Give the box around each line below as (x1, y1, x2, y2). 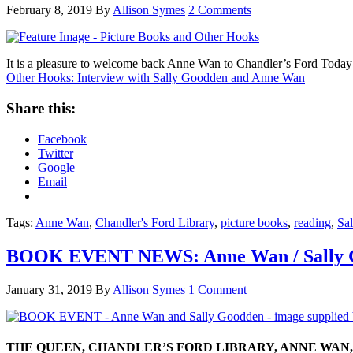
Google (38, 160, 75, 174)
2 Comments (188, 3, 251, 17)
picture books (221, 215, 288, 229)
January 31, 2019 (6, 282, 92, 296)
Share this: (6, 100, 76, 117)
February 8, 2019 (6, 3, 92, 17)
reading (294, 215, 331, 229)
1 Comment (188, 282, 247, 296)
